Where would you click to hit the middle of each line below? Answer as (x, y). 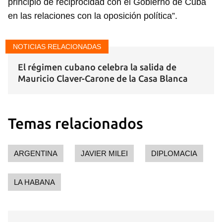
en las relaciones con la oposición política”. (93, 16)
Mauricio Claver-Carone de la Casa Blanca (103, 79)
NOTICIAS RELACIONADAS (57, 47)
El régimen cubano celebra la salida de (97, 67)
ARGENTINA (36, 154)
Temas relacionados (76, 124)
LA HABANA (34, 182)
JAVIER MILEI (104, 154)
